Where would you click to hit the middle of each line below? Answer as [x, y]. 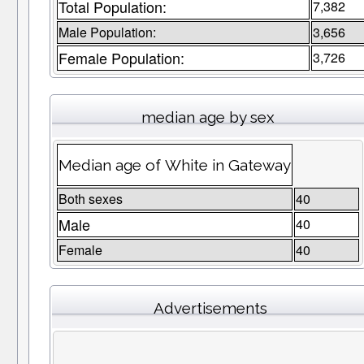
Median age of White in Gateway [174, 165]
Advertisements [211, 308]
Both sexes [90, 199]
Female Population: [121, 58]
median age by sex [208, 117]
